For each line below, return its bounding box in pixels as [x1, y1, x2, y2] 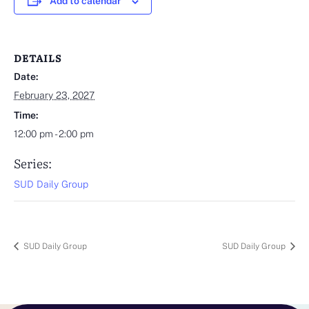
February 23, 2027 [14, 90, 94, 101]
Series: [14, 154, 52, 173]
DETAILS [14, 51, 61, 66]
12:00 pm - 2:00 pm [14, 128, 94, 140]
